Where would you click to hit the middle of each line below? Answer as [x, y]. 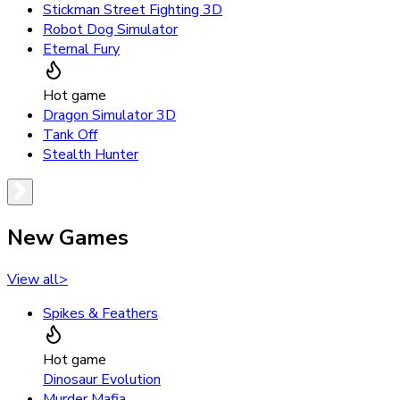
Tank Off [70, 135]
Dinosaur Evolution [102, 380]
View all [33, 280]
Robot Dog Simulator [110, 30]
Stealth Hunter [91, 155]
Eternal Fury [81, 50]
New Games [68, 238]
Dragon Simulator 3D [109, 116]
